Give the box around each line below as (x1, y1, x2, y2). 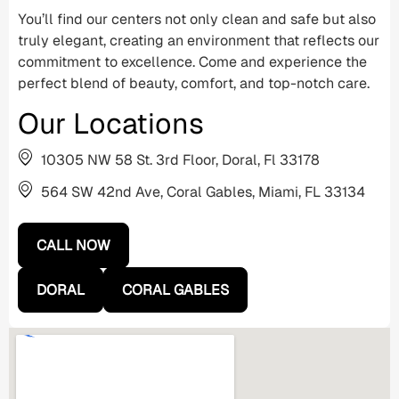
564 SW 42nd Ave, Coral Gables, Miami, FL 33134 (41, 182, 365, 201)
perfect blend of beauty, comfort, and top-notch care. (18, 73, 370, 93)
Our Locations (18, 104, 204, 142)
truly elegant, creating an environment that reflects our (18, 30, 379, 50)
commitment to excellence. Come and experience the (18, 52, 367, 71)
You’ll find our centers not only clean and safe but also (18, 9, 376, 28)
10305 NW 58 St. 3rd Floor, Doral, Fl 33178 (41, 150, 320, 169)
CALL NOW (37, 235, 110, 255)
